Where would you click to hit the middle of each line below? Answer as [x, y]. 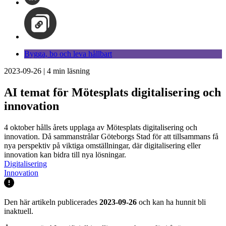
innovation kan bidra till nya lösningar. [65, 154]
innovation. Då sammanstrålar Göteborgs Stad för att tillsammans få [111, 136]
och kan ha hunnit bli [171, 202]
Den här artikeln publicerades [52, 202]
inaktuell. [19, 211]
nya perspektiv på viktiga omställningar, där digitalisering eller [102, 145]
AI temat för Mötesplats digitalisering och [112, 92]
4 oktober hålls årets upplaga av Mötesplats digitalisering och [101, 127]
